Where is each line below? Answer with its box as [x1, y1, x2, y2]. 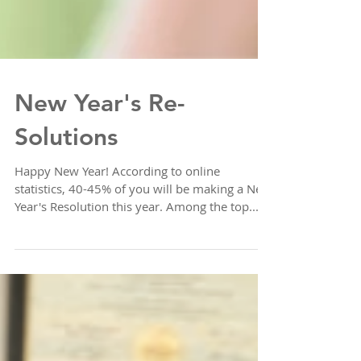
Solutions [15, 203, 118, 232]
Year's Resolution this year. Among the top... [15, 279, 259, 295]
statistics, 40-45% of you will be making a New [15, 261, 272, 277]
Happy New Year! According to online [15, 243, 220, 259]
